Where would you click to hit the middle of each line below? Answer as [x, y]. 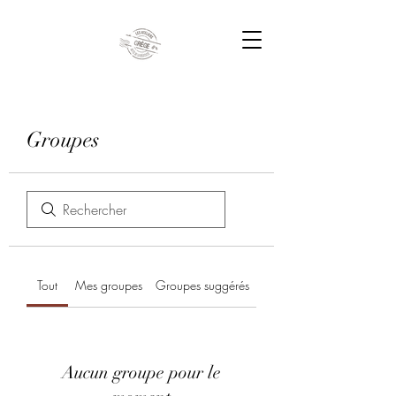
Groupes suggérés [203, 285]
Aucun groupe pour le [141, 373]
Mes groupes [108, 285]
